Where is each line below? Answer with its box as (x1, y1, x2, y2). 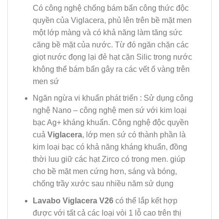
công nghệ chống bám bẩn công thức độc (44, 3, 189, 12)
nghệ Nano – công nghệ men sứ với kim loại (32, 106, 187, 115)
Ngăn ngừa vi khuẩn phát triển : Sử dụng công (32, 94, 193, 103)
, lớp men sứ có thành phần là (82, 131, 186, 139)
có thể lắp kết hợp (115, 197, 177, 205)
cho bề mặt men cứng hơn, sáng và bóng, (32, 167, 177, 176)
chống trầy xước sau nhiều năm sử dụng (32, 179, 174, 188)
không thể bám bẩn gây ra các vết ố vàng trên (32, 65, 190, 73)
